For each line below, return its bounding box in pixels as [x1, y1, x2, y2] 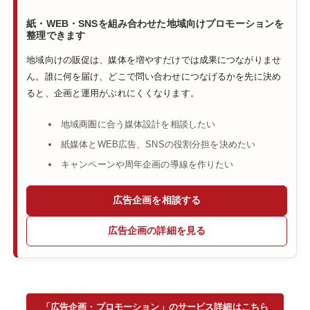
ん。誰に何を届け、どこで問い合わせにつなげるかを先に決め [26, 71, 281, 82]
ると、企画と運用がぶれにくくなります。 [26, 87, 199, 98]
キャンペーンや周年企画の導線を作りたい [60, 158, 234, 170]
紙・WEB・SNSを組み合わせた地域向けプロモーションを [26, 18, 284, 30]
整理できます [26, 30, 86, 42]
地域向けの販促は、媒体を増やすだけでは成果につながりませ [26, 54, 281, 65]
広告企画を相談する [112, 194, 201, 206]
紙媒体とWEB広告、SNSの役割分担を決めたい [60, 139, 256, 150]
